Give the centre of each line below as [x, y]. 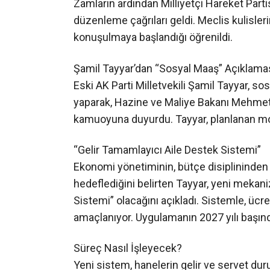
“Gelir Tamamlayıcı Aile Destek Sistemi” [167, 162]
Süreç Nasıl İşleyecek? [128, 260]
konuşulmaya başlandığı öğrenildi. [153, 49]
